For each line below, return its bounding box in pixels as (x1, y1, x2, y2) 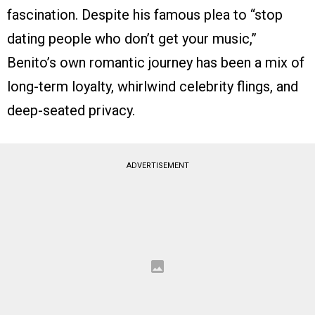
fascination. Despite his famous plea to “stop (7, 6, 283, 24)
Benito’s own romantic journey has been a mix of (7, 54, 304, 72)
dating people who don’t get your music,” (7, 30, 257, 48)
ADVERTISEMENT (126, 161, 189, 171)
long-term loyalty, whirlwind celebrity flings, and (7, 78, 298, 96)
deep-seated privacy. (7, 102, 135, 120)
